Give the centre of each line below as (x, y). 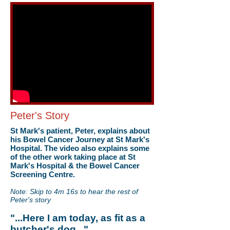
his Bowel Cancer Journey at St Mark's (80, 139)
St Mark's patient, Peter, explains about (80, 131)
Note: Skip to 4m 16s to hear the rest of (74, 191)
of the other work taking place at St (73, 157)
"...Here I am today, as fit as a (78, 218)
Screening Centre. (44, 174)
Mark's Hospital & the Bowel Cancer (75, 166)
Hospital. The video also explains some (80, 148)
